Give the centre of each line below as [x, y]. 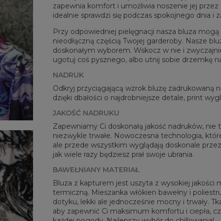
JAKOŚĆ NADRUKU [86, 113]
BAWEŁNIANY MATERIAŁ [96, 170]
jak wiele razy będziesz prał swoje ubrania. [124, 155]
